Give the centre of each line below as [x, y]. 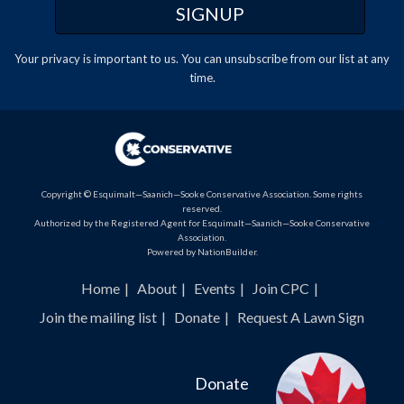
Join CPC [281, 289]
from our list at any [339, 59]
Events [215, 289]
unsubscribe [256, 59]
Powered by [172, 252]
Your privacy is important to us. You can [119, 59]
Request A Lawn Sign [301, 317]
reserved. [202, 209]
